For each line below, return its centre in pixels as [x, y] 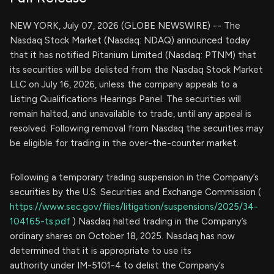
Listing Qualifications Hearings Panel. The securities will [125, 99]
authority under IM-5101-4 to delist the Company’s [117, 266]
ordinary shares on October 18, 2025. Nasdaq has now [122, 236]
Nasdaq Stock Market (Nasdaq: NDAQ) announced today [130, 41]
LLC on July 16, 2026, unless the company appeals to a [124, 85]
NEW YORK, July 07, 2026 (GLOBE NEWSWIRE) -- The [125, 26]
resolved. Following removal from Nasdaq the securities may [137, 129]
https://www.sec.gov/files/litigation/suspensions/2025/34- [134, 207]
